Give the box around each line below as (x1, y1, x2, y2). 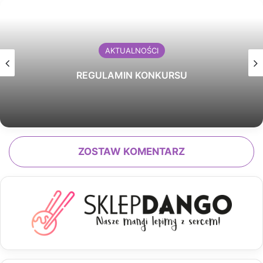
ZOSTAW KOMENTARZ (78, 146, 185, 158)
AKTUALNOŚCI (104, 46, 159, 56)
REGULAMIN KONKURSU (76, 69, 187, 82)
